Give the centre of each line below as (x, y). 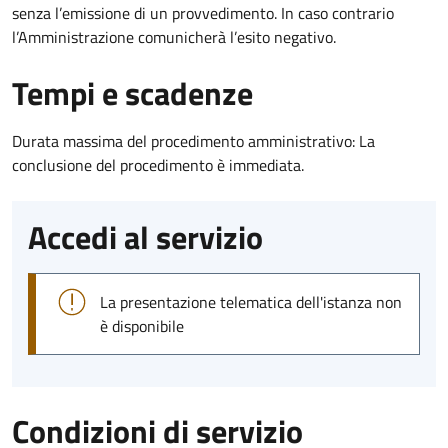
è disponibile (142, 325)
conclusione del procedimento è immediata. (158, 164)
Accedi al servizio (145, 236)
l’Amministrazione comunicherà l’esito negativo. (174, 36)
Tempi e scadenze (132, 92)
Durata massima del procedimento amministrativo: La (193, 140)
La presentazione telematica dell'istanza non (251, 301)
